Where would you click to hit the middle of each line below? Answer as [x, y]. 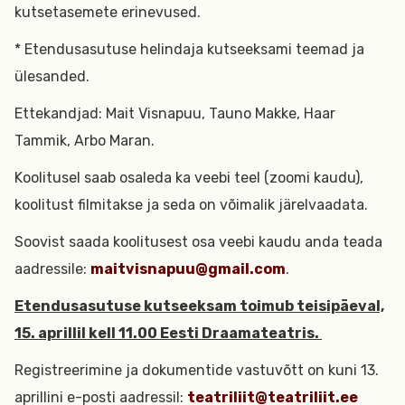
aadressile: [52, 269]
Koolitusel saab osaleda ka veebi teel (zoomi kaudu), [189, 178]
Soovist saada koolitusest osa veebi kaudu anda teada [198, 242]
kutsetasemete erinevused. [108, 12]
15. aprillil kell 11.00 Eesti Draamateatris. [168, 333]
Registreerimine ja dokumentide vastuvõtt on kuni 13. [197, 370]
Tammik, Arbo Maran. [85, 141]
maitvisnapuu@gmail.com [188, 269]
